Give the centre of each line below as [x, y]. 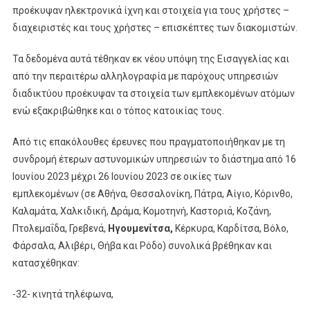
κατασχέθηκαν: [46, 263]
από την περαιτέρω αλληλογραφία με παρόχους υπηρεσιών [145, 76]
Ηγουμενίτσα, [141, 228]
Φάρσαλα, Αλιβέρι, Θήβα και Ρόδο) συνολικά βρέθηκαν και [142, 245]
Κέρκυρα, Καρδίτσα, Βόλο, [231, 228]
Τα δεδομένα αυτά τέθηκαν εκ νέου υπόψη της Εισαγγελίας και [151, 58]
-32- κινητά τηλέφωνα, [63, 294]
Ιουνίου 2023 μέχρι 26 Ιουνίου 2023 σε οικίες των [122, 176]
